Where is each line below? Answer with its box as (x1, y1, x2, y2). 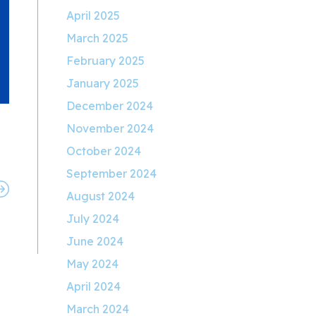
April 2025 (66, 8, 121, 23)
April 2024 (66, 279, 121, 293)
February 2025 (66, 54, 145, 68)
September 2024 (66, 166, 157, 181)
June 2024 (66, 234, 124, 248)
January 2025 (66, 76, 140, 90)
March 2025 (66, 31, 129, 45)
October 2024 (66, 144, 142, 158)
